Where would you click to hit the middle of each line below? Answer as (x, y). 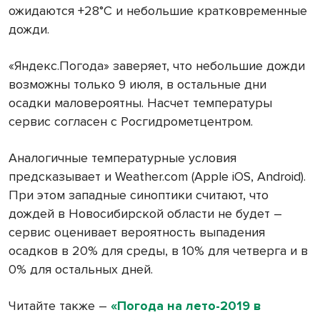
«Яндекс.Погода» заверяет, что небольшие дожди (157, 66)
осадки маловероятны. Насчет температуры (140, 103)
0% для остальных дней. (81, 270)
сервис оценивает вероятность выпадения (137, 232)
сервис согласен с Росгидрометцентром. (131, 122)
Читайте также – (60, 306)
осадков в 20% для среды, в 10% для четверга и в (158, 251)
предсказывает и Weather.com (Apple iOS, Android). (157, 177)
